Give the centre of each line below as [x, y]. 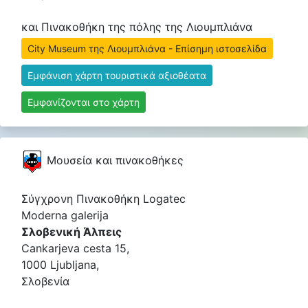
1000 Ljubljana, [60, 265]
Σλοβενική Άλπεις [71, 232]
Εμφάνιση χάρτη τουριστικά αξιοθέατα [117, 75]
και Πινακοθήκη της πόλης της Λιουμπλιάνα [137, 27]
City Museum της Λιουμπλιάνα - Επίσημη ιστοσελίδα [147, 48]
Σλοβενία [45, 281]
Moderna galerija [65, 215]
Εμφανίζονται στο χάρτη [84, 102]
